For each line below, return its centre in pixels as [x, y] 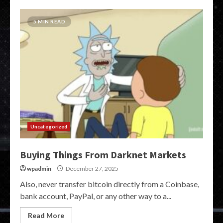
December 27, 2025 [92, 168]
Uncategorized [49, 126]
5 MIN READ [49, 21]
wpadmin [39, 168]
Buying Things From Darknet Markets [103, 155]
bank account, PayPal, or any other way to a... [96, 196]
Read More [46, 215]
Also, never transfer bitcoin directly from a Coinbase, [110, 184]
